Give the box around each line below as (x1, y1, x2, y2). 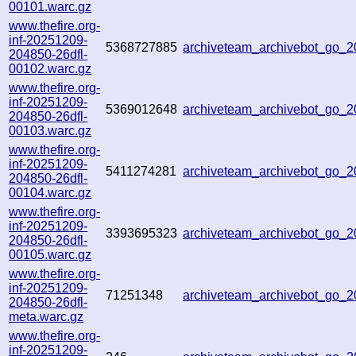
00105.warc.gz (9, 247, 92, 261)
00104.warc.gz (9, 185, 92, 199)
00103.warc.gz (9, 123, 92, 137)
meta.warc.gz (9, 309, 84, 323)
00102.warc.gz (9, 61, 92, 75)
